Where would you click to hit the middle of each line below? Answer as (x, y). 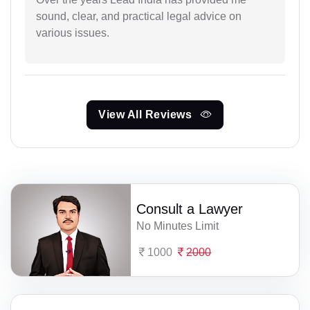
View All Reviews (147, 114)
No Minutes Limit (178, 226)
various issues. (73, 33)
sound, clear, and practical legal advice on (139, 16)
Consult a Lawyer (190, 209)
